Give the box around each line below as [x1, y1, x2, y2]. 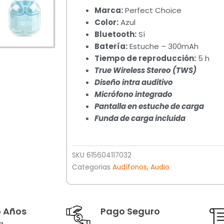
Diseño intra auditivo [94, 76, 173, 87]
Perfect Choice [123, 4, 181, 15]
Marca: [94, 4, 123, 15]
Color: [94, 16, 118, 27]
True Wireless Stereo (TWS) [94, 64, 196, 75]
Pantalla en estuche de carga [94, 100, 204, 111]
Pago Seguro [100, 205, 160, 218]
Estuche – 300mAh [127, 40, 198, 51]
